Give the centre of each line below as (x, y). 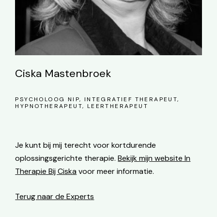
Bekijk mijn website (150, 158)
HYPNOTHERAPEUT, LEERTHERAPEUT (82, 106)
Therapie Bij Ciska (46, 171)
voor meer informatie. (116, 171)
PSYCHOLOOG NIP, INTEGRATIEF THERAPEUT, (97, 100)
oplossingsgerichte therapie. (67, 158)
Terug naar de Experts (55, 197)
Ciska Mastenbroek (63, 74)
